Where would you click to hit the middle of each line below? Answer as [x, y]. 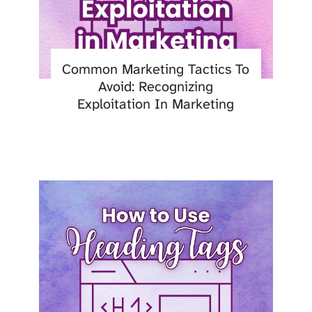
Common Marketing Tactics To [156, 69]
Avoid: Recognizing [156, 87]
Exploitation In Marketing [156, 104]
